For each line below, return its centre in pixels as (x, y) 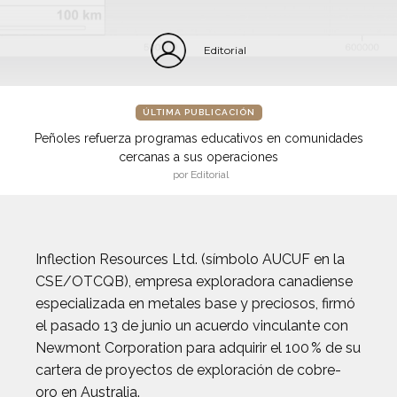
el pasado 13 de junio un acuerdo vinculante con (192, 326)
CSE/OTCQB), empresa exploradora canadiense (194, 281)
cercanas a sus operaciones (198, 157)
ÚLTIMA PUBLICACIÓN (198, 112)
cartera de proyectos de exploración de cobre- (188, 370)
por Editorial (201, 175)
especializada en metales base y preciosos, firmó (195, 304)
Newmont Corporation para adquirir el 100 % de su (198, 348)
